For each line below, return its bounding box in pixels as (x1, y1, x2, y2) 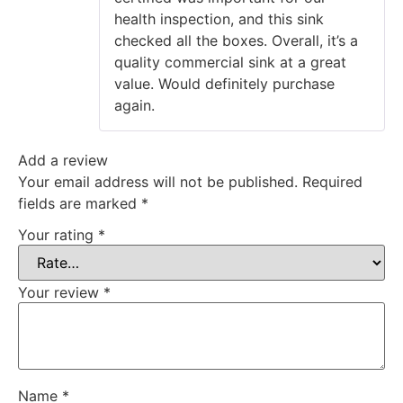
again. (114, 95, 155, 114)
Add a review (18, 150, 108, 169)
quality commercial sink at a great (114, 52, 346, 71)
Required (302, 172, 363, 191)
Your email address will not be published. (18, 172, 298, 191)
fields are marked (18, 193, 141, 212)
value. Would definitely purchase (114, 74, 335, 93)
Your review (18, 283, 103, 302)
